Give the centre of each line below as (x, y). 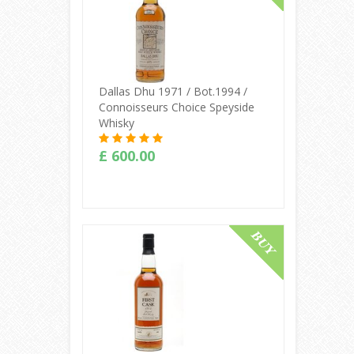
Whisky (116, 122)
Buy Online (183, 243)
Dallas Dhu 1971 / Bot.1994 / (173, 91)
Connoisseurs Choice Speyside (176, 107)
